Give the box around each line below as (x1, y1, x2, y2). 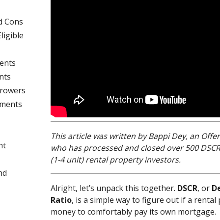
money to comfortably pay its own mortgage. (51, 206, 217, 217)
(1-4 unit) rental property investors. (51, 154, 181, 165)
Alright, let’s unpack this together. (51, 182, 178, 193)
